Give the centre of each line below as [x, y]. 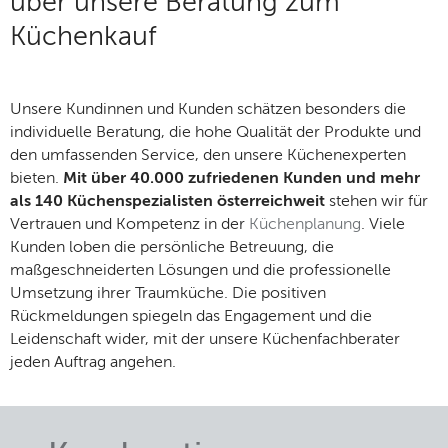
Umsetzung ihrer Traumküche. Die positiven [168, 293]
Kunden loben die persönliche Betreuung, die [172, 247]
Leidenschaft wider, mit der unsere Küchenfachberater [205, 339]
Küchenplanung [305, 224]
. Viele [383, 224]
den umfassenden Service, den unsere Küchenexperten [208, 155]
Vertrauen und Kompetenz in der [129, 224]
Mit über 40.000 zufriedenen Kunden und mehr [241, 178]
